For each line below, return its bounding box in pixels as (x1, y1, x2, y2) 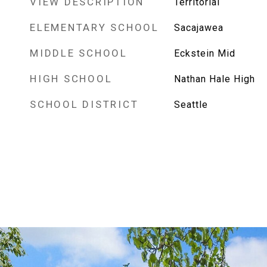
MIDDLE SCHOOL (30, 47, 128, 59)
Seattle (173, 99, 208, 110)
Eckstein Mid (173, 48, 235, 59)
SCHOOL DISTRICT (30, 98, 139, 110)
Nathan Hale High (173, 73, 255, 85)
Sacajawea (173, 22, 223, 33)
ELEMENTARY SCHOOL (30, 21, 159, 33)
